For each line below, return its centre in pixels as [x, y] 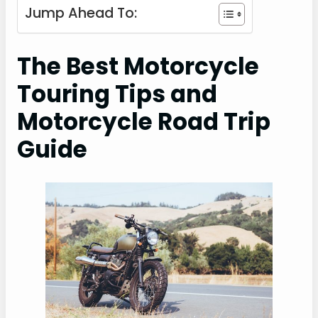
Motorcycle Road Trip [144, 121]
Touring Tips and [117, 94]
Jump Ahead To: [81, 12]
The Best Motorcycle [138, 66]
